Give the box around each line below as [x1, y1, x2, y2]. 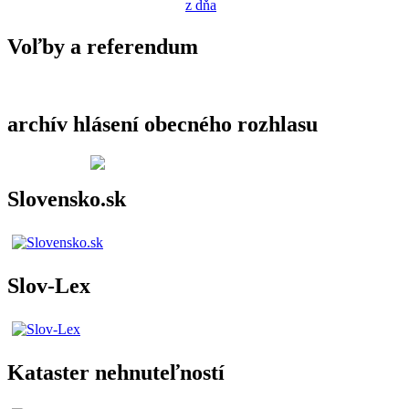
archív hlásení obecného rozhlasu [7, 111, 318, 136]
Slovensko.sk [7, 187, 126, 212]
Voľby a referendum [7, 34, 198, 58]
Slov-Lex [7, 274, 90, 299]
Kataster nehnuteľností [7, 361, 225, 385]
